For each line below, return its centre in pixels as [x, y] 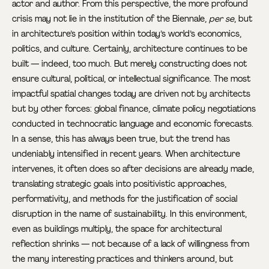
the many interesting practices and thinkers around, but [123, 258]
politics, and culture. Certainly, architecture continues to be [130, 48]
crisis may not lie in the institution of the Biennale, [111, 18]
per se [222, 18]
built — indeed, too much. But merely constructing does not [130, 63]
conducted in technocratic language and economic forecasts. [133, 123]
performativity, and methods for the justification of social [125, 198]
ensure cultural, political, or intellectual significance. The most [131, 78]
